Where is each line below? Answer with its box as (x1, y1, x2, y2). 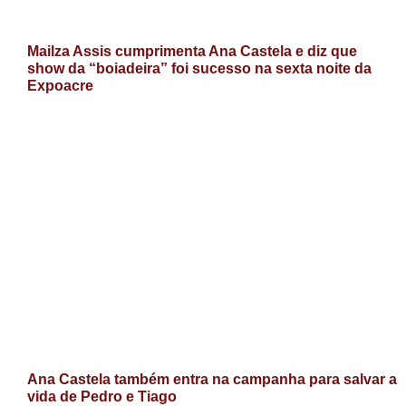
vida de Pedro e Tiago (27, 388, 177, 404)
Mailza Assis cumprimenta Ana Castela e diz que (27, 43, 357, 59)
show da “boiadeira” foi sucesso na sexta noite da (27, 60, 372, 76)
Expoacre (27, 77, 93, 93)
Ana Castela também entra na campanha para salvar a (27, 371, 397, 387)
